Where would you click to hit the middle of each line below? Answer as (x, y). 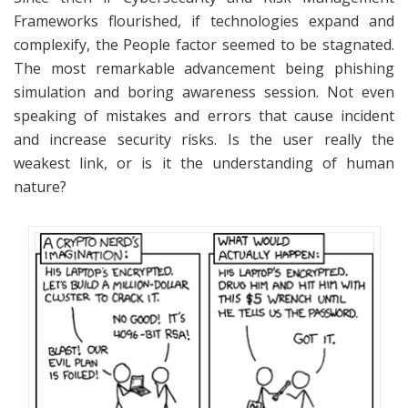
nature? (40, 186)
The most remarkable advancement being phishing (204, 68)
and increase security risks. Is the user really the (204, 139)
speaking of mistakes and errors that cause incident (204, 115)
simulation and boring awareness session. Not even (204, 92)
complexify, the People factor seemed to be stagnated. (204, 44)
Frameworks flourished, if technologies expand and (204, 20)
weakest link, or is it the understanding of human (204, 163)
